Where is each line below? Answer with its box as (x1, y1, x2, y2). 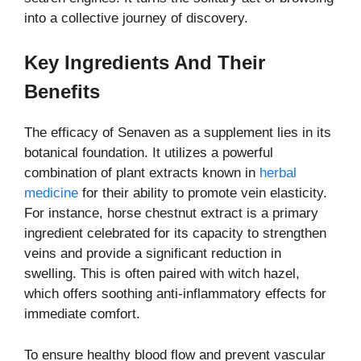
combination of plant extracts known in (24, 165, 255, 181)
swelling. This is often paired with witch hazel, (24, 266, 300, 282)
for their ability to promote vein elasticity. (78, 185, 327, 201)
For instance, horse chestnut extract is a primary (24, 205, 318, 222)
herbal (255, 165, 297, 181)
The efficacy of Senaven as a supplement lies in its (24, 125, 331, 141)
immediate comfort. (24, 306, 140, 322)
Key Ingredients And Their (24, 52, 265, 74)
